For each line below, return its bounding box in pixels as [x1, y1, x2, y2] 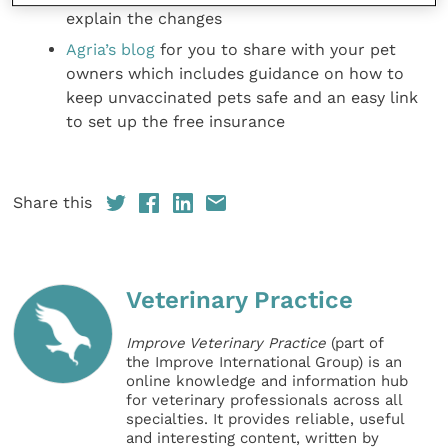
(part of [326, 334, 384, 353]
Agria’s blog [66, 39, 156, 59]
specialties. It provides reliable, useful [126, 410, 405, 429]
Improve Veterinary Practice [126, 334, 327, 353]
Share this [13, 193, 93, 213]
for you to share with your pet [155, 39, 397, 59]
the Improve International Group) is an [126, 353, 403, 372]
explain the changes [66, 9, 223, 29]
